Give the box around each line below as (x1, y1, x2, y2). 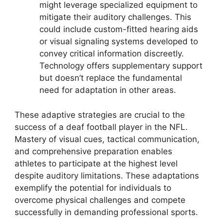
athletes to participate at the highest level (15, 158, 178, 168)
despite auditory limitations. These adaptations (15, 170, 199, 181)
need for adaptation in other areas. (39, 85, 176, 95)
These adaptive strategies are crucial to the (15, 109, 185, 120)
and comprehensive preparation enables (15, 146, 172, 156)
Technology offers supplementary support (39, 61, 202, 71)
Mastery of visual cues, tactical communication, (15, 134, 200, 144)
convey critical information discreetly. (39, 49, 184, 59)
